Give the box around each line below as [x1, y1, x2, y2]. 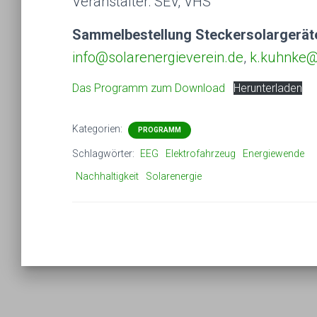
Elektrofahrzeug [166, 148, 236, 159]
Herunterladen [234, 81, 302, 95]
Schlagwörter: [72, 148, 137, 159]
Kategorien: [72, 123, 125, 134]
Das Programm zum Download [72, 81, 225, 95]
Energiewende [243, 148, 304, 159]
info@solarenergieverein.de [72, 49, 243, 66]
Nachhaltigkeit [76, 171, 139, 182]
